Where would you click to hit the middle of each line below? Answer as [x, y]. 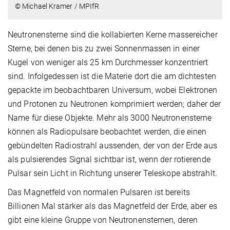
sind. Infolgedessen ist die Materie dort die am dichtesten [112, 76]
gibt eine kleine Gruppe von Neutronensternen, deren [103, 220]
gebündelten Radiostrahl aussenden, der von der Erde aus [113, 145]
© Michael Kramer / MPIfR [57, 6]
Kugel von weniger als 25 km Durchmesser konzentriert [108, 62]
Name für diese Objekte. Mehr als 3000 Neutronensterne [110, 118]
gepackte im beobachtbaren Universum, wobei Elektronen [113, 90]
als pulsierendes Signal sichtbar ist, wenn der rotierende [109, 159]
